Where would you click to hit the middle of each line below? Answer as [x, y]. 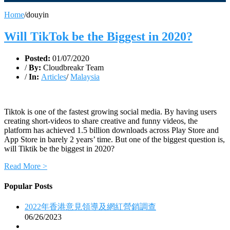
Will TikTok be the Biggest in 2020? [98, 36]
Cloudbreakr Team [73, 67]
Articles [54, 76]
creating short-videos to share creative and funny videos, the [101, 121]
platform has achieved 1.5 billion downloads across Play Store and [111, 130]
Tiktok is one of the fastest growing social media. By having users [110, 111]
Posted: [39, 58]
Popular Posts [28, 186]
